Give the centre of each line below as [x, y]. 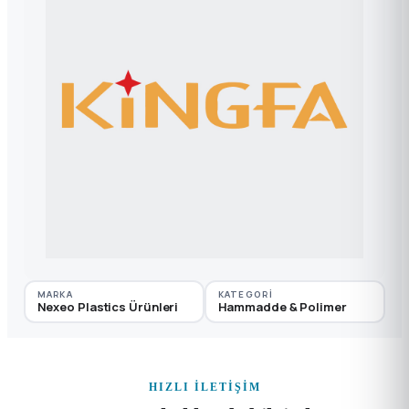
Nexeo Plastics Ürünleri [108, 306]
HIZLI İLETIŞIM [204, 387]
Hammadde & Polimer [282, 306]
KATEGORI [245, 294]
